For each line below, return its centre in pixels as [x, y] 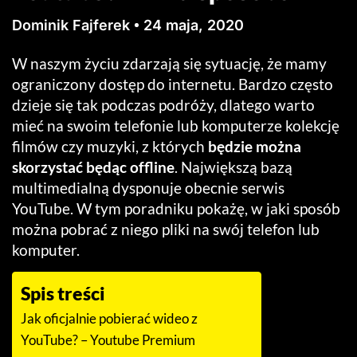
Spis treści [63, 294]
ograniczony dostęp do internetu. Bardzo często [173, 84]
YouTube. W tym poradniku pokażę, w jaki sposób [176, 208]
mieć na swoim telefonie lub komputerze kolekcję [176, 125]
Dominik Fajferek [71, 25]
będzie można [255, 146]
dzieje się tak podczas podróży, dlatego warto [163, 104]
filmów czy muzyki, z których [110, 146]
